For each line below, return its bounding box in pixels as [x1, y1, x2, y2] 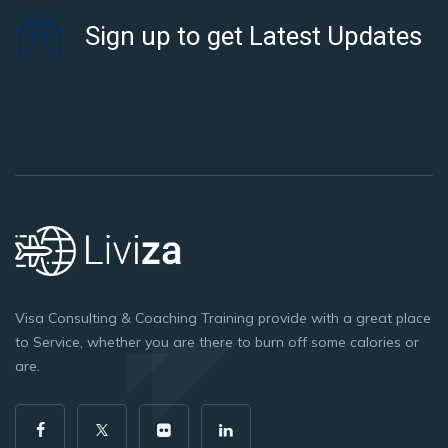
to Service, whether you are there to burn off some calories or [15, 332, 419, 351]
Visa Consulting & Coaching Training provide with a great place [15, 308, 431, 327]
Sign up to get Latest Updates [85, 20, 422, 51]
